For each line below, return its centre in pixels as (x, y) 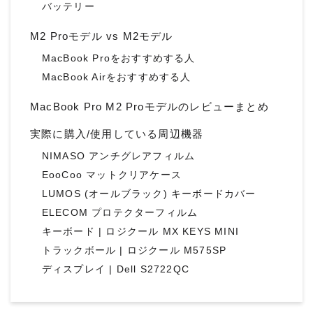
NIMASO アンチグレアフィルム (118, 156)
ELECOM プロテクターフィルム (120, 212)
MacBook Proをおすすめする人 (118, 58)
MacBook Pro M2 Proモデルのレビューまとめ (150, 106)
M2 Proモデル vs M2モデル (102, 36)
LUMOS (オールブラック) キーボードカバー (149, 194)
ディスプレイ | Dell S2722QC (115, 269)
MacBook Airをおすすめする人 (116, 77)
